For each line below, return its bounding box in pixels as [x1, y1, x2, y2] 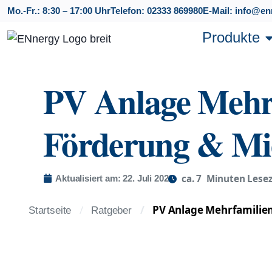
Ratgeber [91, 204, 132, 216]
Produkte [202, 29, 260, 46]
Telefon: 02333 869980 [110, 5, 203, 16]
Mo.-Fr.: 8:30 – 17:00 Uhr [7, 5, 110, 16]
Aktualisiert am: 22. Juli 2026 [55, 172, 174, 183]
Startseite [29, 204, 72, 216]
